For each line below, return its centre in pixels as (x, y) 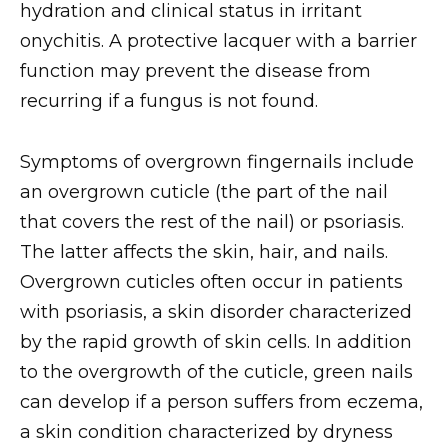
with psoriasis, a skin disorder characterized (216, 311)
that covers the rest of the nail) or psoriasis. (212, 221)
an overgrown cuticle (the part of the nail (204, 191)
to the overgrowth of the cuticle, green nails (216, 371)
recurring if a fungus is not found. (169, 101)
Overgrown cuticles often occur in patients (211, 281)
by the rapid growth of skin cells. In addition (216, 341)
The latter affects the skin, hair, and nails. (204, 251)
